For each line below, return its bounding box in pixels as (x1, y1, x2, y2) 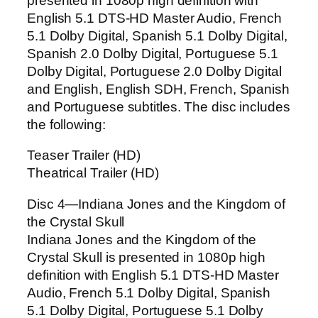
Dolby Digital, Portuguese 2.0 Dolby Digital (27, 63, 282, 79)
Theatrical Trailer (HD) (27, 165, 159, 181)
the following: (27, 116, 106, 132)
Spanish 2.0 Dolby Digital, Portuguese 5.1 (27, 45, 278, 61)
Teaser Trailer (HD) (27, 148, 141, 163)
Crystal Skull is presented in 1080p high (27, 249, 265, 265)
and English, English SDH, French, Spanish (27, 81, 290, 97)
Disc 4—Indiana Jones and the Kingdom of (27, 196, 286, 212)
